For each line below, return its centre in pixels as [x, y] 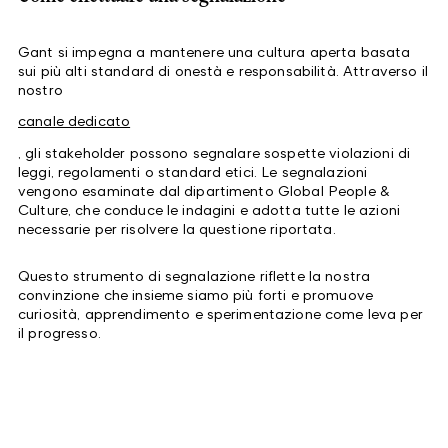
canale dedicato [74, 120]
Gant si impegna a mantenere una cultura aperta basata [214, 51]
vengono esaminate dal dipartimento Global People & [204, 190]
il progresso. [59, 332]
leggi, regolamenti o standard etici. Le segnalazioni [193, 171]
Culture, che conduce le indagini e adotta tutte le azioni [209, 209]
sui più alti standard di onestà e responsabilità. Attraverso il [223, 70]
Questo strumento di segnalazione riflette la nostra [194, 275]
